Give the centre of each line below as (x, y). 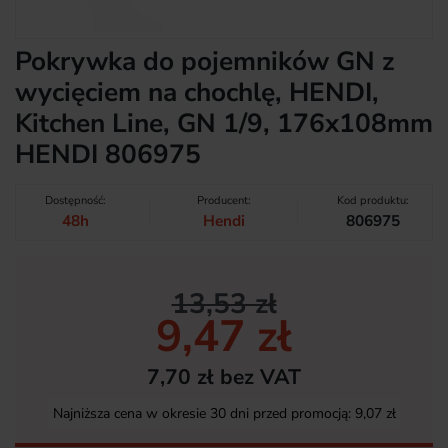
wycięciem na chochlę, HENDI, (197, 91)
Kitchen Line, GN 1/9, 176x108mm (224, 122)
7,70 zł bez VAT (224, 377)
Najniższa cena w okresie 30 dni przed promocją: (203, 414)
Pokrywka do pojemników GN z (204, 60)
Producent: (223, 200)
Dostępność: (75, 200)
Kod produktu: (372, 200)
